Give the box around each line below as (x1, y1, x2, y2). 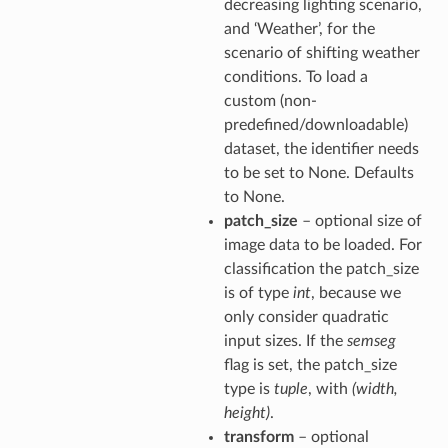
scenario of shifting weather (223, 44, 420, 61)
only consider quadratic (223, 308, 389, 325)
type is (223, 380, 274, 397)
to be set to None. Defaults (223, 164, 414, 181)
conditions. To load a (223, 68, 368, 85)
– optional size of (297, 212, 422, 229)
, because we (310, 284, 401, 301)
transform (223, 428, 294, 445)
